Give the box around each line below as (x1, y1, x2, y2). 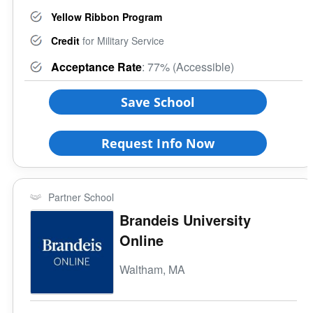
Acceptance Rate (51, 58, 142, 75)
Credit (51, 33, 80, 48)
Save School (120, 93, 196, 110)
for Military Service (80, 33, 164, 48)
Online (119, 229, 164, 250)
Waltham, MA (119, 261, 186, 277)
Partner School (48, 189, 114, 204)
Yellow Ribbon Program (51, 9, 162, 24)
